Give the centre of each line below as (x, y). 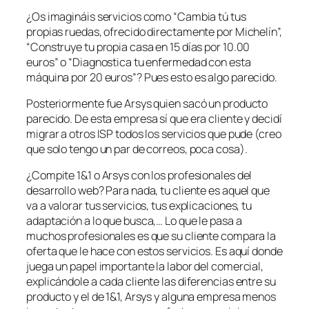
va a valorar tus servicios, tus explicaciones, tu (139, 206)
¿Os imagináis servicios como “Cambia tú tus (136, 16)
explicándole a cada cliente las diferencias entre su (151, 282)
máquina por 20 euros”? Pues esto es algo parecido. (152, 77)
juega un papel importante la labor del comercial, (145, 267)
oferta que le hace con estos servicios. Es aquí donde (154, 251)
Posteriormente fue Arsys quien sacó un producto (147, 104)
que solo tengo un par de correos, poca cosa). (137, 149)
